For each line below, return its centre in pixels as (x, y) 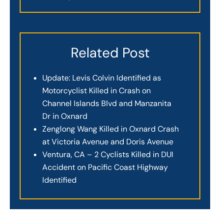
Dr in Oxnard (65, 116)
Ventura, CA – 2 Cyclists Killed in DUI (108, 154)
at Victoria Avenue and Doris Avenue (108, 142)
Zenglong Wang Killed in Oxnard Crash (110, 129)
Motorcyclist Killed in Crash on (96, 91)
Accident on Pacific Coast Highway (105, 167)
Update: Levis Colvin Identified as (102, 78)
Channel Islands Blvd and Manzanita (107, 103)
